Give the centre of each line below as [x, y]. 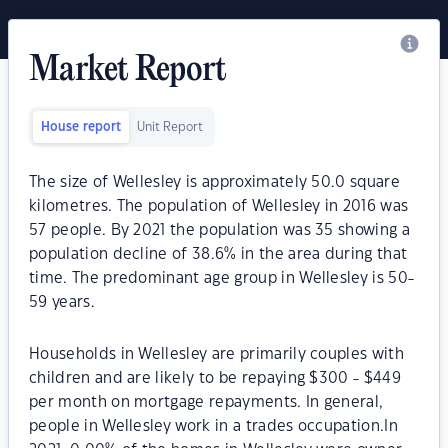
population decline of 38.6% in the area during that [218, 254]
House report [81, 127]
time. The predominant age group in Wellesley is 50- [222, 278]
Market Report [128, 71]
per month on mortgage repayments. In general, [206, 402]
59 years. [62, 302]
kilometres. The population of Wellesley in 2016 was [219, 206]
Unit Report [170, 127]
